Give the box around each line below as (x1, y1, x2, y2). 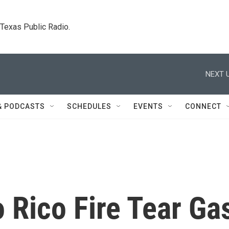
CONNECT (185, 102, 221, 110)
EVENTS (133, 102, 163, 110)
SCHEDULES (67, 102, 111, 110)
